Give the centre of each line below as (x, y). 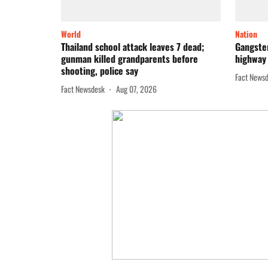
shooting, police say (100, 71)
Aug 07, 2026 (136, 89)
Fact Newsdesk (83, 89)
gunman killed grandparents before (130, 59)
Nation (246, 34)
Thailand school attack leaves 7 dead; (133, 47)
